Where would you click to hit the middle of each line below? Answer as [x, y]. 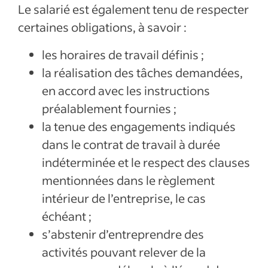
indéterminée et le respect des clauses [146, 162]
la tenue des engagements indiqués [139, 126]
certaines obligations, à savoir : [102, 27]
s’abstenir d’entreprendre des [123, 234]
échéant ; [67, 216]
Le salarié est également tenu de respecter [133, 9]
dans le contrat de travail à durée [131, 144]
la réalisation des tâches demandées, [142, 72]
